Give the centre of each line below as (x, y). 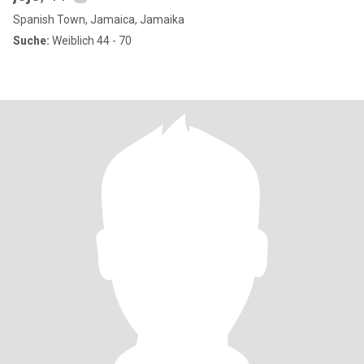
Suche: (31, 41)
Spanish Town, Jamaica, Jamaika (99, 19)
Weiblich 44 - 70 (91, 41)
